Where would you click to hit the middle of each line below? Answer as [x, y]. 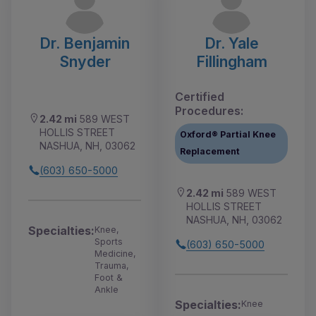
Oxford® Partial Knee [228, 135]
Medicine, [115, 253]
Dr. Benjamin [85, 43]
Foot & [109, 277]
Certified [200, 96]
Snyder [85, 61]
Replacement [210, 152]
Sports [109, 241]
